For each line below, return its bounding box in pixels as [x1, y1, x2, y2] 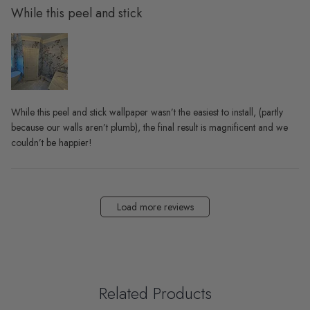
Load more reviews [116, 199, 194, 214]
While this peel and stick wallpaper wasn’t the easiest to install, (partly [11, 104, 283, 119]
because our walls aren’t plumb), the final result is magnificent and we [11, 120, 288, 134]
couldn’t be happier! [11, 135, 92, 149]
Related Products [98, 280, 212, 305]
